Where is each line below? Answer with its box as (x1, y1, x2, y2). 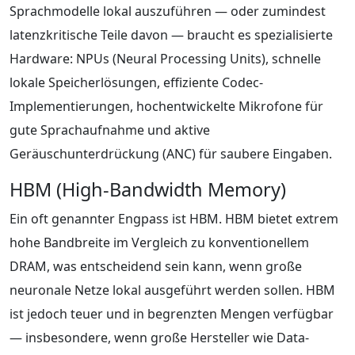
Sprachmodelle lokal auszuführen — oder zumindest (10, 2, 326, 20)
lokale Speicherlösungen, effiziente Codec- (10, 73, 263, 91)
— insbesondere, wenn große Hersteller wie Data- (10, 328, 309, 346)
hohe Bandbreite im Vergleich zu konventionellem (10, 233, 309, 251)
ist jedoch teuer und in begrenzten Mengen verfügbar (10, 304, 334, 323)
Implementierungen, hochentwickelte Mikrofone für (10, 97, 323, 115)
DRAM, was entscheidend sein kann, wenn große (10, 257, 302, 275)
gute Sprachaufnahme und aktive (10, 120, 210, 139)
